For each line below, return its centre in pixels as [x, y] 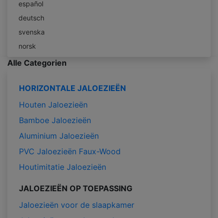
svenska [32, 32]
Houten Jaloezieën [53, 104]
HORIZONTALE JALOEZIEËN [73, 88]
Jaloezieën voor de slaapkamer [77, 205]
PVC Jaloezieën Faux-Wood [70, 151]
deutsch [31, 18]
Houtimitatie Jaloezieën [63, 167]
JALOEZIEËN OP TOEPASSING [76, 188]
